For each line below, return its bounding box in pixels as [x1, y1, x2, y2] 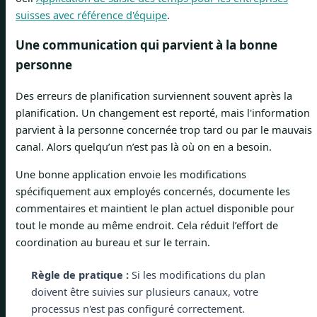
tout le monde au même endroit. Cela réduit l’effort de [16, 217, 278, 232]
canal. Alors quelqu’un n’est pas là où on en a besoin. [16, 139, 272, 154]
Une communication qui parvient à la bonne [16, 37, 277, 54]
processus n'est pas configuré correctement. [30, 301, 245, 316]
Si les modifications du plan [128, 267, 265, 282]
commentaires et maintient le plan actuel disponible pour [16, 200, 294, 215]
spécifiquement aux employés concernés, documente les [16, 183, 290, 198]
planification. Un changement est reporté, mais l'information [16, 105, 310, 120]
